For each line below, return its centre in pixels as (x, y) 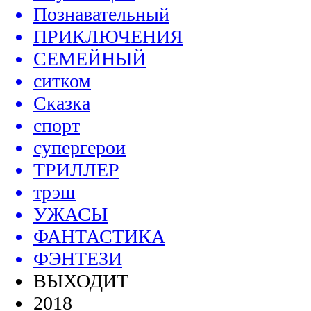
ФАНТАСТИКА (99, 237)
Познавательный (101, 15)
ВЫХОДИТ (81, 281)
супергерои (79, 148)
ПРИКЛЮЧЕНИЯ (108, 37)
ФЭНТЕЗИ (78, 259)
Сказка (62, 103)
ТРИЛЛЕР (76, 170)
